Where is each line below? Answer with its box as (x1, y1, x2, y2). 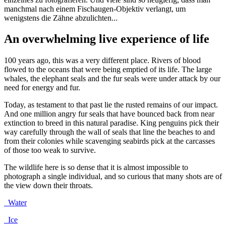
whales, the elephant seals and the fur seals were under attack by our (4, 74, 220, 83)
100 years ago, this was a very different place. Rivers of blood (4, 56, 201, 65)
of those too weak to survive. (4, 146, 96, 155)
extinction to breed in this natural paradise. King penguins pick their (4, 119, 219, 128)
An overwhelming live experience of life (4, 32, 209, 46)
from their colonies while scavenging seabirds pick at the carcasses (4, 137, 215, 146)
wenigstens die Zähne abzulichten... (4, 13, 118, 22)
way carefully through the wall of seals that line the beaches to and (4, 128, 215, 137)
